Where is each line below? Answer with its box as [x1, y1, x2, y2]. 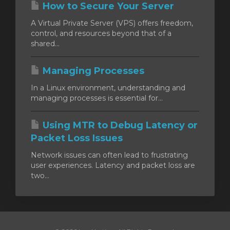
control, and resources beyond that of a [31, 28, 171, 38]
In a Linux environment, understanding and [31, 83, 185, 92]
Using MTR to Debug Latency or [40, 119, 198, 131]
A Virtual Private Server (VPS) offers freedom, [31, 18, 193, 28]
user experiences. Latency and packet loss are [31, 160, 195, 170]
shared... [31, 39, 60, 48]
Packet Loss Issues [31, 132, 123, 144]
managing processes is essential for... [31, 93, 163, 103]
